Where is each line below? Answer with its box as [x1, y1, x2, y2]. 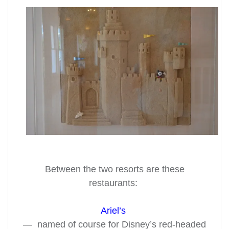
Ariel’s [101, 205, 126, 216]
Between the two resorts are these [44, 164, 185, 174]
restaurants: [89, 177, 140, 188]
